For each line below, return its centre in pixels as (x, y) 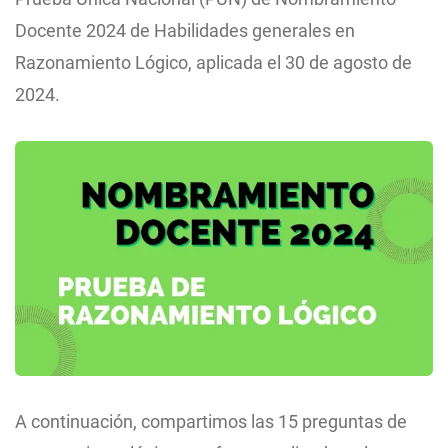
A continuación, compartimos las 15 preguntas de (211, 422)
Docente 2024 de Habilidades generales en (185, 30)
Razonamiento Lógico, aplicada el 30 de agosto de (213, 62)
